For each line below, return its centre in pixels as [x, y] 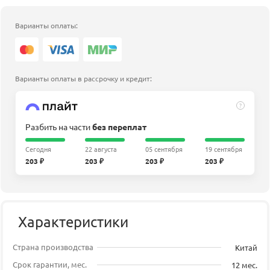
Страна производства [53, 247]
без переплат [119, 126]
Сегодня [38, 149]
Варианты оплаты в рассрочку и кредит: [83, 78]
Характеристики [73, 221]
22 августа [101, 149]
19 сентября [223, 149]
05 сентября [164, 149]
